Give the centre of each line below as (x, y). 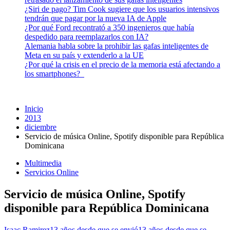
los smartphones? (54, 74)
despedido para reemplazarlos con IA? (87, 37)
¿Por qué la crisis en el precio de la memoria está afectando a (122, 64)
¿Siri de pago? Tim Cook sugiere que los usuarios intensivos (122, 9)
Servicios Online (52, 172)
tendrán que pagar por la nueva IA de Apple (95, 18)
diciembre (41, 127)
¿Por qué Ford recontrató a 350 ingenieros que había (109, 27)
